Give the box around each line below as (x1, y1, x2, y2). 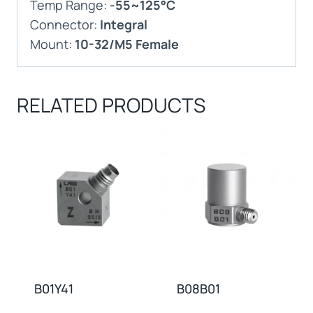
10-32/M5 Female (75, 35, 179, 52)
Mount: (30, 35, 75, 52)
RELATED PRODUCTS (17, 91, 205, 118)
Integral (100, 15, 147, 33)
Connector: (30, 15, 100, 33)
